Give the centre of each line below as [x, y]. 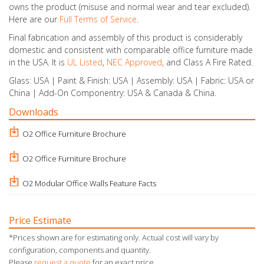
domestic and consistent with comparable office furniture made [131, 49]
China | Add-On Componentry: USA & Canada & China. [113, 93]
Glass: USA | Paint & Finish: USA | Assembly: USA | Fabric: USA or [131, 80]
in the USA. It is [38, 62]
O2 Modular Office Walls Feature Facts [89, 183]
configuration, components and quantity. [80, 250]
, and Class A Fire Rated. [207, 62]
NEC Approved [134, 62]
